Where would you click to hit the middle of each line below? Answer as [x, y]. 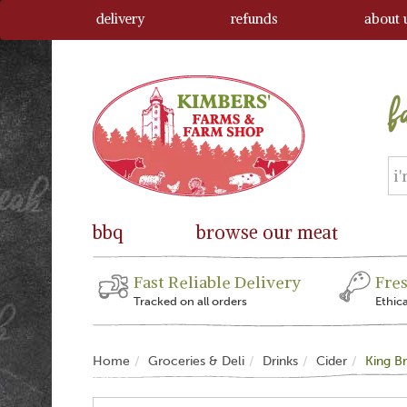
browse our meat [268, 232]
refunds [255, 19]
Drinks [280, 361]
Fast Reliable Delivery [217, 282]
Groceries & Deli [196, 361]
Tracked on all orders [190, 301]
